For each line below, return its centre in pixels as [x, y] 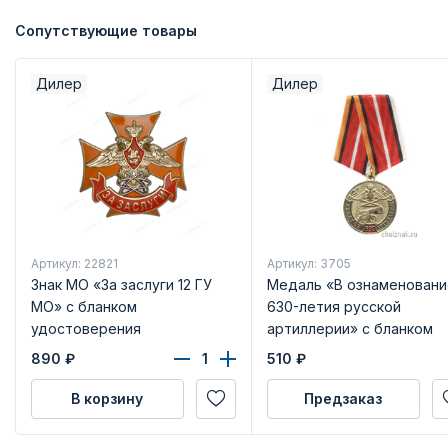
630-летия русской [333, 306]
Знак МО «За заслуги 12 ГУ [121, 284]
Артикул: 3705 [308, 263]
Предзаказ [343, 398]
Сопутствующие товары [106, 30]
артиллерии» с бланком [349, 328]
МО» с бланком [83, 306]
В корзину [107, 398]
